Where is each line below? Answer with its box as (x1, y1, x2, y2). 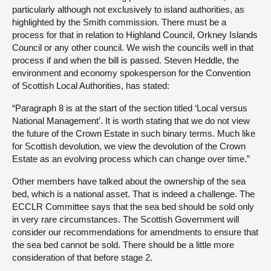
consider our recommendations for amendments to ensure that (12, 226, 258, 237)
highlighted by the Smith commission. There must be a (12, 16, 226, 27)
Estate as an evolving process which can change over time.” (12, 153, 250, 164)
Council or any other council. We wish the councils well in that (12, 42, 253, 53)
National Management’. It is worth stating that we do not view (12, 115, 250, 126)
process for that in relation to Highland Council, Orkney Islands (12, 29, 258, 40)
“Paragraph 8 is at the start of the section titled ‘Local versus (12, 102, 247, 113)
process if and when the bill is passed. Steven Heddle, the (12, 54, 239, 65)
